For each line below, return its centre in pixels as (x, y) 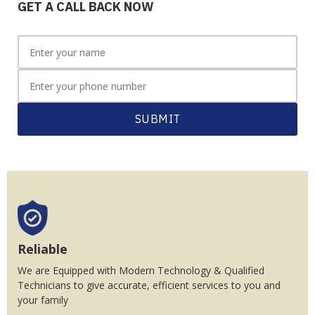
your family (43, 300)
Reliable (43, 249)
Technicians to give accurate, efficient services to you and (149, 285)
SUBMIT (157, 118)
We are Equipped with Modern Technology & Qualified (141, 270)
